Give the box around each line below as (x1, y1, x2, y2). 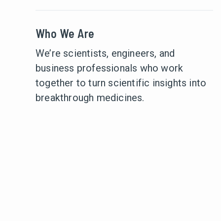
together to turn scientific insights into (36, 77, 207, 89)
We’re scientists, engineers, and (36, 47, 175, 59)
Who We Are (36, 26, 95, 40)
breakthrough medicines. (36, 92, 145, 104)
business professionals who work (36, 62, 184, 74)
